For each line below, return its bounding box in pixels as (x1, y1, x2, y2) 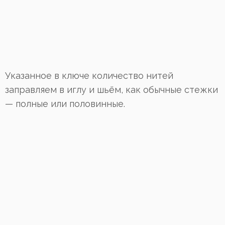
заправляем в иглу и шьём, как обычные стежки (5, 84, 218, 95)
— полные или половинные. (5, 98, 125, 109)
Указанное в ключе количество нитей (5, 70, 173, 81)
